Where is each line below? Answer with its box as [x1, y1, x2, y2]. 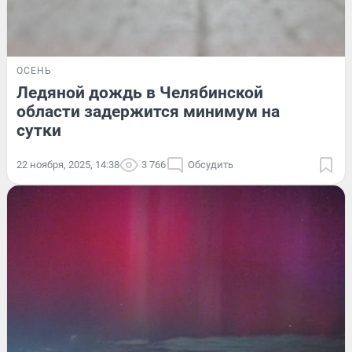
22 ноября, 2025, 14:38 [16, 159, 119, 171]
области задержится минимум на [16, 102, 280, 122]
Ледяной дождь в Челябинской [16, 83, 263, 103]
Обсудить [188, 159, 233, 171]
